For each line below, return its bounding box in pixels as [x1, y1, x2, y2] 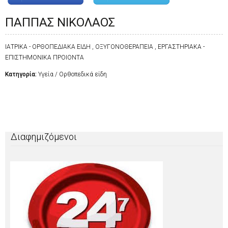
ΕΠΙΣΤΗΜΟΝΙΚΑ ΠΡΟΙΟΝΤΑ [5, 53, 84, 61]
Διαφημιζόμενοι [11, 131, 77, 142]
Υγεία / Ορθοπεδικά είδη [38, 70, 107, 78]
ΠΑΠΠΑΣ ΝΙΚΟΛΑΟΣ [5, 15, 115, 30]
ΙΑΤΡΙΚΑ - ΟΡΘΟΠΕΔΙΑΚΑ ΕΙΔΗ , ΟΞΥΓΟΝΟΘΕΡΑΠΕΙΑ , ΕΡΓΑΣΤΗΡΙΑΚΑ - [5, 43, 205, 50]
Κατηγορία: [5, 70, 38, 78]
